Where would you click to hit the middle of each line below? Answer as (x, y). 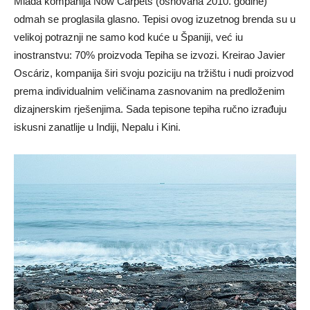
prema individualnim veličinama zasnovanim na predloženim (149, 91)
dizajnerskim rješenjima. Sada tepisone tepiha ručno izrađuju (150, 109)
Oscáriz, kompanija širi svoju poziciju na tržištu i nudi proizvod (154, 73)
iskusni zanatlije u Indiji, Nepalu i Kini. (97, 127)
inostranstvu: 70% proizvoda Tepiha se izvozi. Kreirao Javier (149, 55)
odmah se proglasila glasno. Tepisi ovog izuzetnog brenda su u (155, 19)
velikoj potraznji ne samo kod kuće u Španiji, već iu (128, 37)
